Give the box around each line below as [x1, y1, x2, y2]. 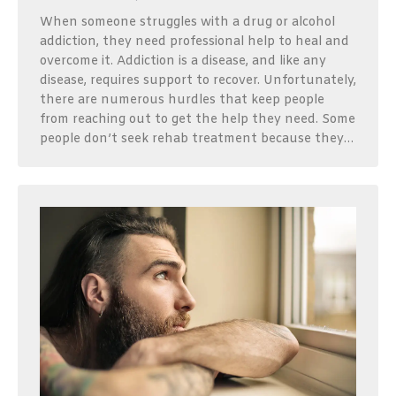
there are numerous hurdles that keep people [40, 92, 324, 110]
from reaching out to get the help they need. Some [40, 111, 355, 129]
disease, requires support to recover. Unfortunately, [40, 72, 356, 90]
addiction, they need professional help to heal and [40, 34, 349, 51]
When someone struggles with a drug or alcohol [40, 14, 335, 32]
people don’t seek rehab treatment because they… [40, 131, 354, 148]
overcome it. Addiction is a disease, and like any [40, 53, 326, 71]
